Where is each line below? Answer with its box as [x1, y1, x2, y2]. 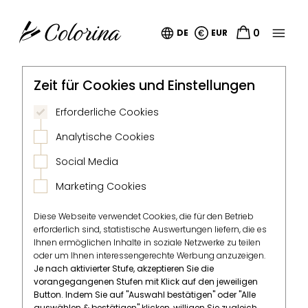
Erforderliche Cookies [56, 105, 159, 119]
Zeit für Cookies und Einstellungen [34, 76, 255, 95]
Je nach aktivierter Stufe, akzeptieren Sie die [34, 263, 214, 274]
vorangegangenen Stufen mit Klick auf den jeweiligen [34, 276, 258, 287]
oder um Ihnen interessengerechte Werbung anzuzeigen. [34, 250, 265, 261]
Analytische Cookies [56, 130, 155, 144]
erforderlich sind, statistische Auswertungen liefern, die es [34, 223, 267, 235]
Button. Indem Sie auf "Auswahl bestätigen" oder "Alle [34, 289, 256, 300]
